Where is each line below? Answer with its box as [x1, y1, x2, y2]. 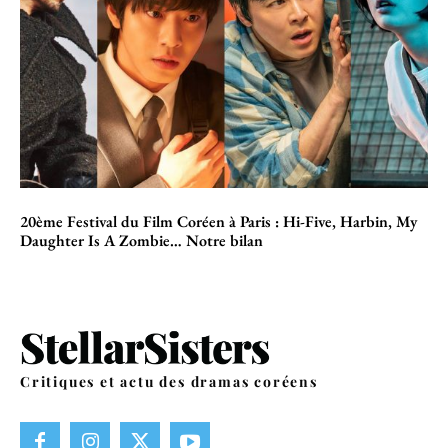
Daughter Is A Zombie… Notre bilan [20, 229, 263, 251]
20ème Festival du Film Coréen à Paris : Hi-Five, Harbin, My [20, 210, 417, 232]
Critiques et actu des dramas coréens [20, 371, 318, 391]
